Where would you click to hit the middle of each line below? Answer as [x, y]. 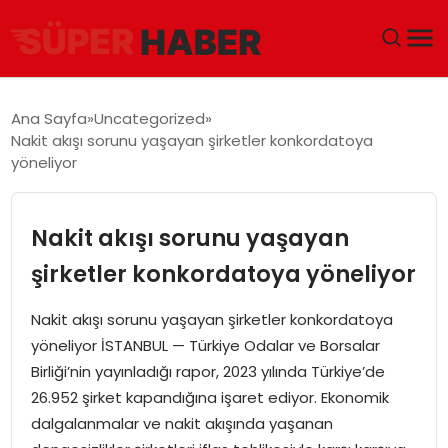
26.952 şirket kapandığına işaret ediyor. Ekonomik [209, 397]
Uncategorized [150, 118]
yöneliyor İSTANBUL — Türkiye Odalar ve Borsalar [205, 345]
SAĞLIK [51, 413]
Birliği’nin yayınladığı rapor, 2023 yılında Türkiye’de [207, 371]
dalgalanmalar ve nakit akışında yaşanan [181, 423]
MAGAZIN [60, 361]
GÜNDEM [58, 153]
